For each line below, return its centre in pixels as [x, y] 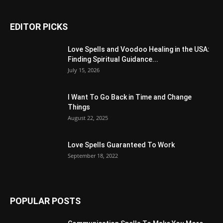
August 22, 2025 [88, 118]
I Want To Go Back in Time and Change [130, 97]
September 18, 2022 [93, 156]
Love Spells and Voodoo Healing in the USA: [139, 50]
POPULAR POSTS [45, 201]
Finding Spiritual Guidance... [113, 59]
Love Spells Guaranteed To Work [121, 145]
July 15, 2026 [84, 70]
